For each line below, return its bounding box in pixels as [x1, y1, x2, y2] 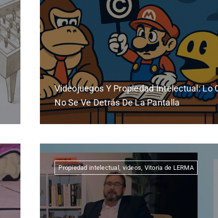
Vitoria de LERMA [144, 164, 194, 172]
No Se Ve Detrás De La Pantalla [54, 97, 180, 108]
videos [122, 164, 142, 172]
